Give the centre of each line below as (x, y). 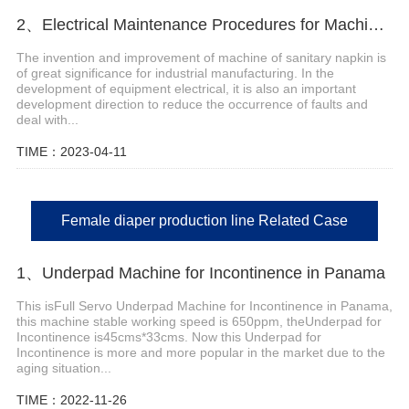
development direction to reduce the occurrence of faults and (192, 104)
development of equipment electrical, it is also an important (186, 88)
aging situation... (63, 368)
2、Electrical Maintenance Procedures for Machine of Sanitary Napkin (376, 25)
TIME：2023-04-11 (71, 151)
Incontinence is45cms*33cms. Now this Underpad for (168, 337)
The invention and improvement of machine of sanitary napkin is (201, 57)
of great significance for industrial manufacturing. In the (175, 73)
